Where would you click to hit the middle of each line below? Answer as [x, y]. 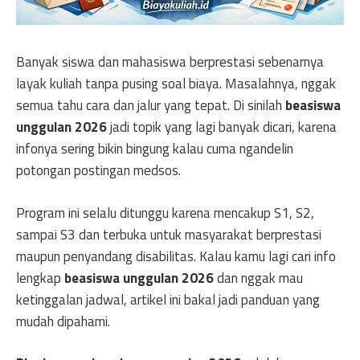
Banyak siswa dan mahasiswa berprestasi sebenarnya [170, 62]
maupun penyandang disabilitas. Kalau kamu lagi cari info [176, 256]
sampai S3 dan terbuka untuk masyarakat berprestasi [169, 234]
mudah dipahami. [63, 321]
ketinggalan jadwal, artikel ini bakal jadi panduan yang [168, 299]
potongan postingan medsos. [98, 170]
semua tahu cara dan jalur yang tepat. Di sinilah [151, 105]
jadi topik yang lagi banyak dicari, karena [222, 127]
